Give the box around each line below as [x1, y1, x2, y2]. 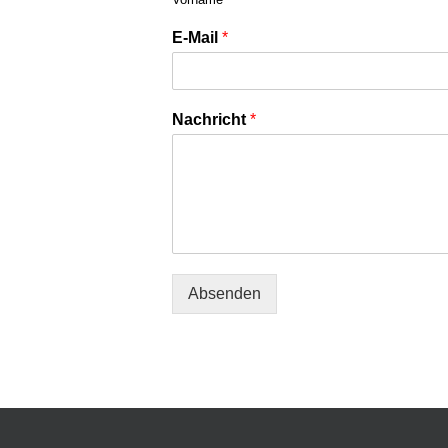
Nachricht [172, 111, 250, 128]
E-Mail [172, 29, 222, 46]
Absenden [188, 285, 261, 302]
